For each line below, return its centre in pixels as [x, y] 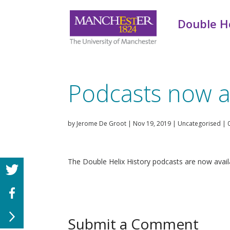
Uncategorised [199, 123]
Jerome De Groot [101, 123]
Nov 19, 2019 [152, 123]
